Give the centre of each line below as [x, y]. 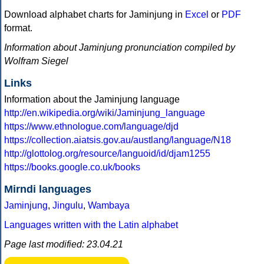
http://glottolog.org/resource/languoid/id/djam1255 [107, 154]
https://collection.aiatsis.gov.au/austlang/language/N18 [118, 140]
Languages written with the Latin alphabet [91, 225]
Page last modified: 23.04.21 [64, 245]
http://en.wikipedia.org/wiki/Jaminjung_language [105, 113]
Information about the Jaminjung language [92, 100]
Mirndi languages [48, 189]
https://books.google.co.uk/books [72, 167]
